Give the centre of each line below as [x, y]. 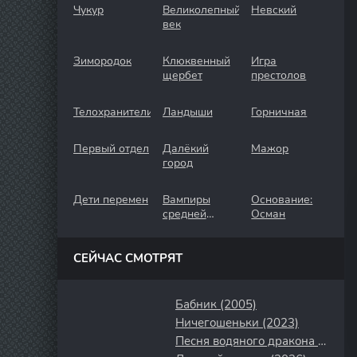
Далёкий [185, 149]
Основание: [282, 200]
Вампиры [186, 200]
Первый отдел [111, 149]
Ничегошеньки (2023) [237, 323]
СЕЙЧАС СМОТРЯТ [128, 258]
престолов [279, 75]
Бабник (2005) [216, 304]
